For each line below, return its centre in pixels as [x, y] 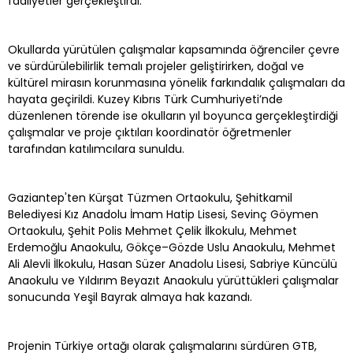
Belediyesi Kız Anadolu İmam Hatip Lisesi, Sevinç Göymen [163, 214]
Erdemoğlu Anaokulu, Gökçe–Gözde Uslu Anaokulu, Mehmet [172, 247]
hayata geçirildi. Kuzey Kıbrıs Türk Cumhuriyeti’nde [145, 99]
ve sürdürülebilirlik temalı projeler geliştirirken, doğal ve [156, 66]
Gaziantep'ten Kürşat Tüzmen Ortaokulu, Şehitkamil [150, 197]
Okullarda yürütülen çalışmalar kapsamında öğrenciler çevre [174, 49]
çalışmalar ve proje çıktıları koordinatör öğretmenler [150, 132]
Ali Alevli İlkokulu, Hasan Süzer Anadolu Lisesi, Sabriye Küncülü [173, 264]
